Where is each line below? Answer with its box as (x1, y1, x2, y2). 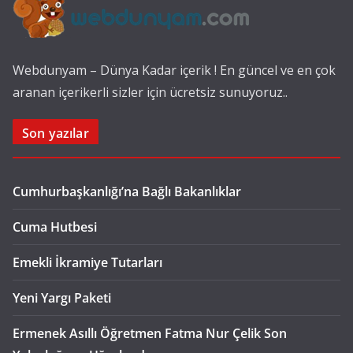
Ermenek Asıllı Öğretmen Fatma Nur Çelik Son (13, 325, 287, 343)
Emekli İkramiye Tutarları (13, 254, 162, 272)
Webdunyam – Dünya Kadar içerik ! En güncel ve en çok (13, 61, 336, 80)
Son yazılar (22, 124, 89, 143)
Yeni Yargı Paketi (13, 289, 111, 307)
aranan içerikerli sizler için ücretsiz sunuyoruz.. (13, 84, 288, 102)
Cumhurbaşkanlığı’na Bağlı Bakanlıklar (13, 183, 241, 201)
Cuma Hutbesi (13, 218, 97, 236)
